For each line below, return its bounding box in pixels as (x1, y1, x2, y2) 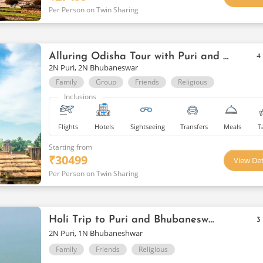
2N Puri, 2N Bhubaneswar (49, 62, 139, 73)
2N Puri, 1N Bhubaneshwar (49, 227, 143, 238)
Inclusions (64, 91, 97, 102)
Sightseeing (130, 122, 166, 131)
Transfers (180, 122, 208, 131)
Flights (58, 122, 79, 131)
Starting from (49, 141, 93, 152)
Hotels (95, 122, 114, 131)
